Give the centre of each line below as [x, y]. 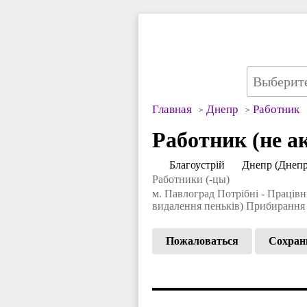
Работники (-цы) [191, 179]
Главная [172, 109]
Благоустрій [197, 164]
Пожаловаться [202, 241]
